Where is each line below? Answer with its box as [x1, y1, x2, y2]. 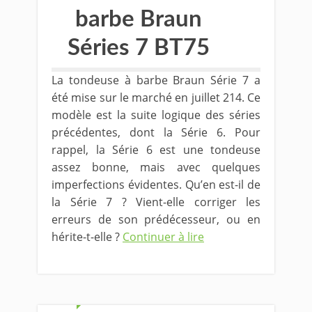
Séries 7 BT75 [68, 36, 210, 59]
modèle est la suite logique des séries [52, 107, 260, 123]
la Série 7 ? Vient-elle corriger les [52, 194, 260, 210]
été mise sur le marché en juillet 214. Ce [52, 90, 260, 105]
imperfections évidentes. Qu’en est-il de [52, 177, 260, 192]
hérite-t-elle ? [52, 229, 123, 244]
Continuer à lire [123, 229, 204, 244]
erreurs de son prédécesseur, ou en [52, 212, 260, 227]
